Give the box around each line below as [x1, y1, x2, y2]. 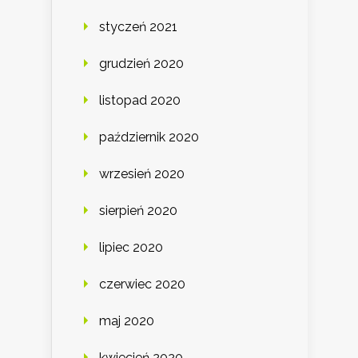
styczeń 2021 [99, 18, 177, 34]
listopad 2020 [99, 92, 181, 108]
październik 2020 [99, 129, 199, 145]
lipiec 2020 [99, 239, 163, 255]
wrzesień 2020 [99, 165, 185, 181]
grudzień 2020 [99, 55, 184, 71]
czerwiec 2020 [99, 276, 185, 292]
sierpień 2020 [99, 202, 177, 218]
